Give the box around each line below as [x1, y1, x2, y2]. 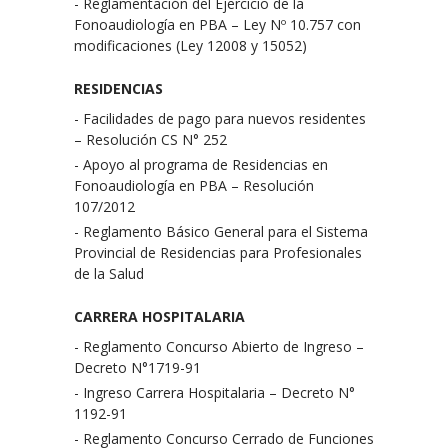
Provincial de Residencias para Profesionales [74, 243, 362, 262]
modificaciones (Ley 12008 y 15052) [74, 36, 307, 55]
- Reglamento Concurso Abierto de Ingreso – [74, 337, 364, 356]
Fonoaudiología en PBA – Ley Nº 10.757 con [74, 15, 361, 34]
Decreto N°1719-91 [74, 358, 201, 377]
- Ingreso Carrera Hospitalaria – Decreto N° [74, 383, 355, 402]
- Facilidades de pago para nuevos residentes [74, 109, 366, 128]
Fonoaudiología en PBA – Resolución [74, 176, 314, 195]
